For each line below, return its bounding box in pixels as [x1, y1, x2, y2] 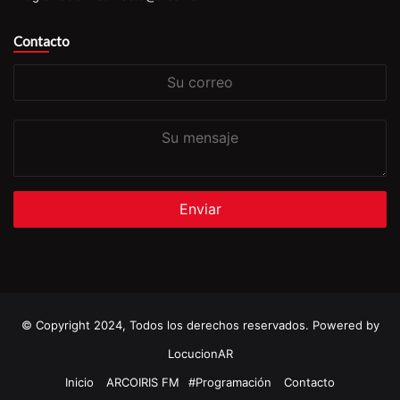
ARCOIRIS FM [106, 374, 179, 389]
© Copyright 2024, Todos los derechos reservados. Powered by [21, 317, 379, 332]
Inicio [65, 374, 94, 389]
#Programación [188, 374, 271, 389]
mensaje [13, 139, 60, 154]
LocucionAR [167, 346, 233, 361]
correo [13, 84, 50, 99]
